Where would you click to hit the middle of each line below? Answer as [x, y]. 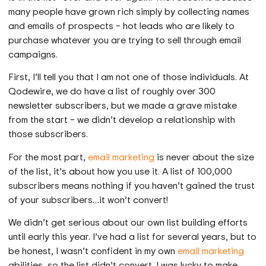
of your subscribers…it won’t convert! [88, 199]
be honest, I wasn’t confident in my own [93, 251]
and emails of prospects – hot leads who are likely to [122, 25]
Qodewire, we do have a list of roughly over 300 [112, 91]
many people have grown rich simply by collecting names [129, 11]
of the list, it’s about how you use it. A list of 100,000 [121, 171]
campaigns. [33, 54]
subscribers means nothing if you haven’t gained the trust [132, 185]
